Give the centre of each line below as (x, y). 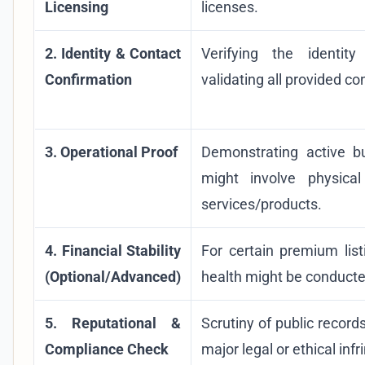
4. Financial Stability (113, 250)
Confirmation (88, 79)
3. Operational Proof (111, 152)
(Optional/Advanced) (113, 276)
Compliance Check (107, 349)
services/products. (262, 204)
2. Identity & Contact (113, 53)
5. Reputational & (113, 323)
